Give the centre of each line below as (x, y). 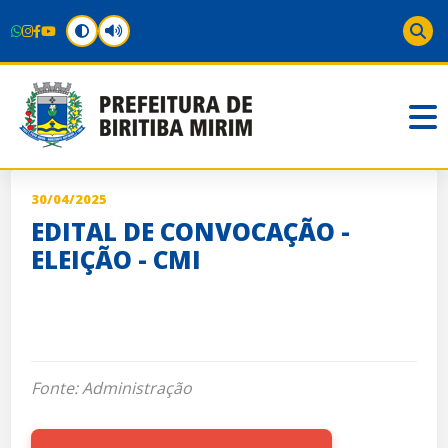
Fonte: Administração (112, 388)
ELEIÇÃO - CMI (116, 259)
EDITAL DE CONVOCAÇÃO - (191, 231)
